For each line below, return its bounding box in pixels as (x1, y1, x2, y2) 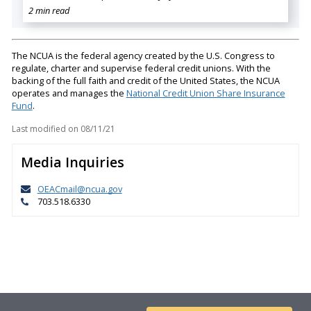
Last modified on (11, 122, 78, 135)
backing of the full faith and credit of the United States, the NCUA (11, 74, 280, 87)
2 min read (28, 3, 69, 17)
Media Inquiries (20, 153, 124, 172)
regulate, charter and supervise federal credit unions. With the (11, 61, 271, 74)
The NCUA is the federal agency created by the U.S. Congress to (11, 49, 275, 62)
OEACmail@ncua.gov (37, 183, 122, 196)
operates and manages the (11, 86, 126, 99)
